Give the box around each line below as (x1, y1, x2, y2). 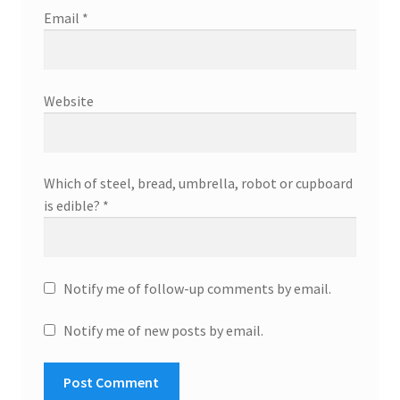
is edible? (43, 196, 103, 215)
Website (43, 91, 94, 110)
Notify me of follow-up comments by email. (62, 279, 331, 297)
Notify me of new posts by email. (62, 321, 263, 340)
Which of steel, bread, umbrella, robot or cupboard (43, 174, 353, 193)
